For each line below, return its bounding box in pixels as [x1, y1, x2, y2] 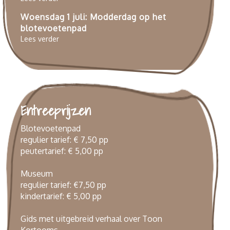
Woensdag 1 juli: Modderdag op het [21, 11, 166, 22]
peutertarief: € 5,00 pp [21, 145, 103, 156]
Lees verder [21, 34, 59, 43]
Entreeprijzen [21, 99, 91, 121]
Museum [21, 168, 53, 179]
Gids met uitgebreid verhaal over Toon [21, 213, 162, 224]
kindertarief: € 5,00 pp [21, 190, 102, 201]
